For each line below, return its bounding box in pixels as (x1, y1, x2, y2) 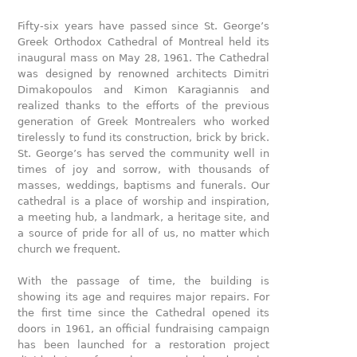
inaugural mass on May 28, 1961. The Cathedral (18, 52, 270, 64)
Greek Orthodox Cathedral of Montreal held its (18, 36, 270, 48)
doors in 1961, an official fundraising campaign (18, 323, 270, 335)
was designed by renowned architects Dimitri (18, 68, 270, 80)
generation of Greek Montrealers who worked (18, 116, 270, 127)
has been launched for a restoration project (18, 339, 270, 351)
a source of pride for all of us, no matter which (18, 227, 270, 239)
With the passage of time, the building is (18, 275, 270, 287)
